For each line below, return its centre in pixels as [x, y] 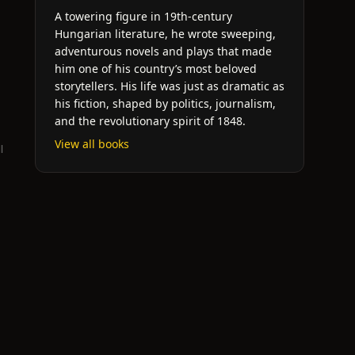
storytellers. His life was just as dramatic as [170, 86]
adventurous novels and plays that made [163, 51]
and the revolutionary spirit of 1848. [150, 121]
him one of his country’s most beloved [156, 69]
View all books [92, 144]
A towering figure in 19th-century [143, 16]
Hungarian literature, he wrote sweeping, [165, 34]
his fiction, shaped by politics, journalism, [165, 103]
